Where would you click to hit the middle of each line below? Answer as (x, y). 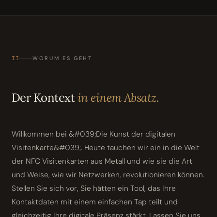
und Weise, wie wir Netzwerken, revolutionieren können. (108, 175)
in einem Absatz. (118, 98)
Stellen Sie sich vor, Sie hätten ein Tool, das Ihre (94, 189)
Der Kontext (45, 98)
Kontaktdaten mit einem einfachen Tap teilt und (95, 202)
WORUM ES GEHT (62, 58)
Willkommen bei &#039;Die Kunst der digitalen (93, 134)
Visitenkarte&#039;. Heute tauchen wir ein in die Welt (106, 148)
